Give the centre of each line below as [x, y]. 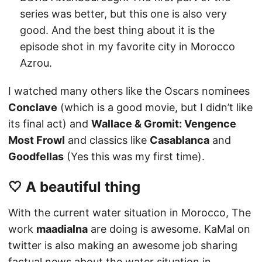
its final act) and [50, 123]
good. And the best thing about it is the [117, 30]
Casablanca [180, 140]
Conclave [33, 107]
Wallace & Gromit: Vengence [164, 123]
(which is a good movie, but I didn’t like [155, 107]
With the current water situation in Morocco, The [130, 212]
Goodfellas [36, 156]
